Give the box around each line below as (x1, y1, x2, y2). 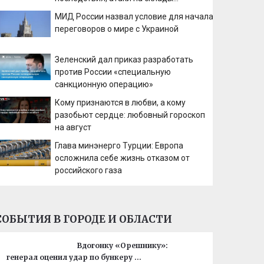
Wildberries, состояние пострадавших (55, 6, 200, 15)
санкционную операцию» (55, 80, 154, 89)
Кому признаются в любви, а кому (55, 98, 186, 107)
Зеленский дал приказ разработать (55, 55, 194, 64)
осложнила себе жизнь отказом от (55, 153, 190, 163)
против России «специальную (55, 67, 171, 77)
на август (55, 123, 92, 132)
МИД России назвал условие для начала (55, 12, 214, 21)
